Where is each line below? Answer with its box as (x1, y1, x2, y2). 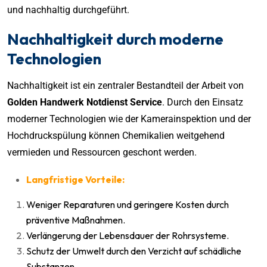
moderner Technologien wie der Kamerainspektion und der (7, 113, 251, 125)
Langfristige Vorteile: (26, 173, 125, 185)
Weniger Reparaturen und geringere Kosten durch (26, 198, 229, 210)
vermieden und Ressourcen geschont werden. (7, 146, 197, 158)
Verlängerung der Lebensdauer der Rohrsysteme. (26, 229, 229, 241)
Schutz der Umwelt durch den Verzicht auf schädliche (26, 244, 241, 257)
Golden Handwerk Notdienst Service (7, 96, 162, 108)
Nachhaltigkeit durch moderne (7, 29, 223, 49)
